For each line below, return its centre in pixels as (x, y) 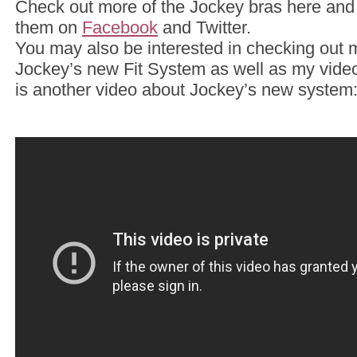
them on (49, 27)
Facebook (120, 27)
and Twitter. (204, 27)
